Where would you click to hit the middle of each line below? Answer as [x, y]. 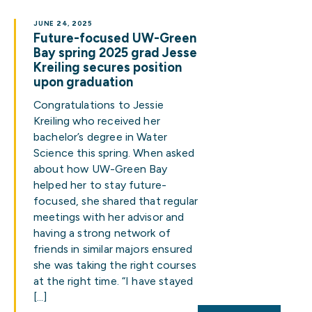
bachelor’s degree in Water [101, 137]
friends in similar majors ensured [113, 249]
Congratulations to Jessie [99, 105]
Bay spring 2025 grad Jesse [115, 53]
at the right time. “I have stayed [114, 281]
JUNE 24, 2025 [63, 23]
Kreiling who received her [97, 121]
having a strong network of [102, 233]
